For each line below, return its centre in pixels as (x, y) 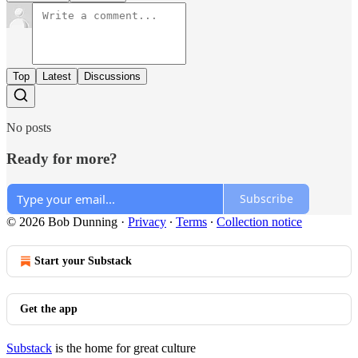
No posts (29, 128)
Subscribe (267, 199)
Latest (57, 77)
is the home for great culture (124, 348)
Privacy (147, 221)
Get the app (49, 308)
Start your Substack (83, 261)
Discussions (112, 77)
